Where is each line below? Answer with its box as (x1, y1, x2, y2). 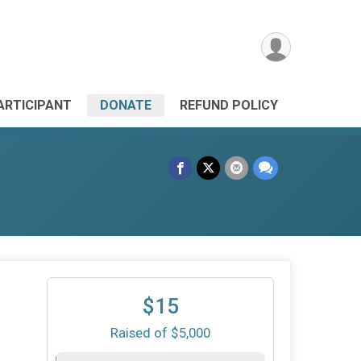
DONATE (100, 98, 151, 113)
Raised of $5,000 (110, 325, 210, 341)
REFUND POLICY (180, 98, 278, 113)
